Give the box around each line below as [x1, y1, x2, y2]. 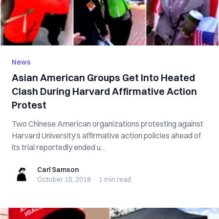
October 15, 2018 [37, 175, 91, 184]
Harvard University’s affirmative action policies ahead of [12, 131, 201, 140]
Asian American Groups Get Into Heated [12, 71, 195, 84]
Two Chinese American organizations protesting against [12, 119, 203, 129]
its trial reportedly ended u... [12, 142, 105, 152]
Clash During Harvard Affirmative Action [12, 85, 197, 97]
